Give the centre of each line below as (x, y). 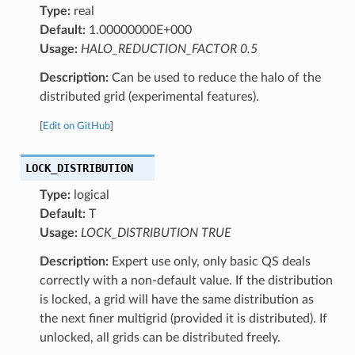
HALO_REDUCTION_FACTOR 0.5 (169, 49)
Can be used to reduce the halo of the (214, 77)
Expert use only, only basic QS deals (209, 261)
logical (90, 195)
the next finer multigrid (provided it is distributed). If (183, 318)
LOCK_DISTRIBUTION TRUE (156, 233)
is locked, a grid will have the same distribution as (176, 299)
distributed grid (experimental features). (149, 96)
